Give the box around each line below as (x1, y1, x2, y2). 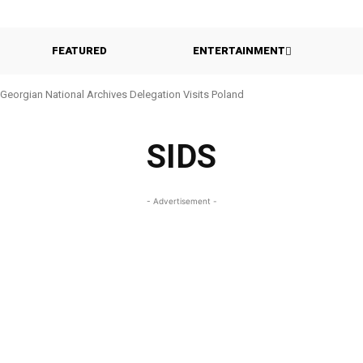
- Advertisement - (146, 196, 217, 206)
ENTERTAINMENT (193, 45, 285, 57)
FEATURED (52, 45, 107, 57)
